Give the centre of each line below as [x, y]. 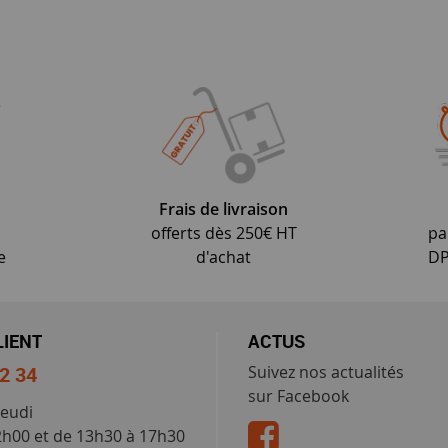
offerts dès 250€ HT [223, 232]
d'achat [224, 256]
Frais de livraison [224, 208]
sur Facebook [298, 395]
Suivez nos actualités [325, 371]
